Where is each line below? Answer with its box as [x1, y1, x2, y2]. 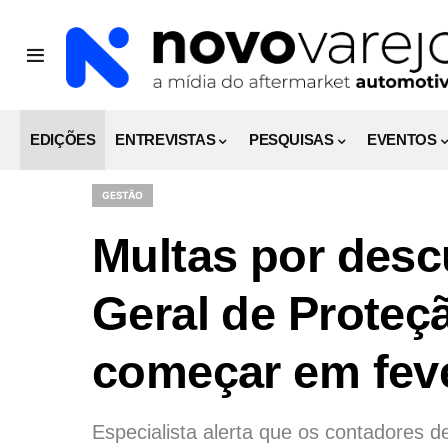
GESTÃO [102, 189, 143, 201]
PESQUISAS [248, 131, 334, 148]
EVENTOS [367, 131, 437, 148]
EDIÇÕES [30, 131, 96, 148]
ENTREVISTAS [115, 131, 216, 148]
